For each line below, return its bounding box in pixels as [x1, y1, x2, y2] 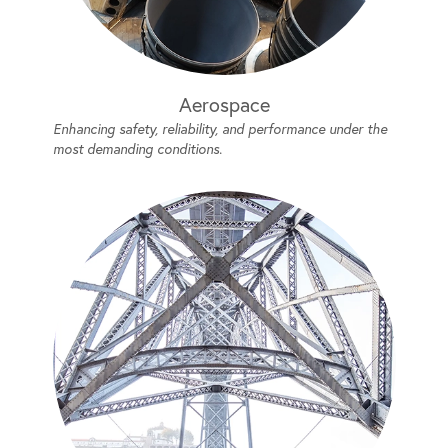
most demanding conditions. [52, 140, 222, 158]
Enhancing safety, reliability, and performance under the [52, 120, 387, 138]
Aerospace [178, 92, 270, 117]
